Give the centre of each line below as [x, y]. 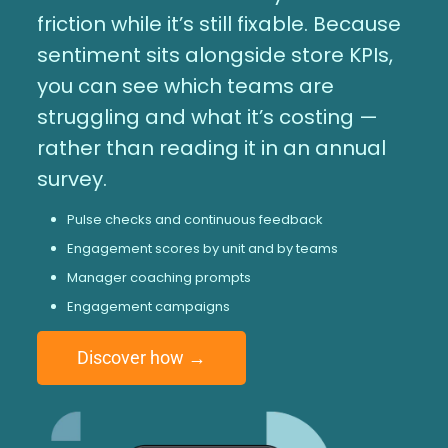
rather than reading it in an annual [211, 147]
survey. [71, 178]
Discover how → [141, 357]
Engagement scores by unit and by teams [202, 248]
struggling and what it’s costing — [207, 116]
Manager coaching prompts [158, 277]
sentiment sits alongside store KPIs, [214, 54]
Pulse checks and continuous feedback [194, 219]
